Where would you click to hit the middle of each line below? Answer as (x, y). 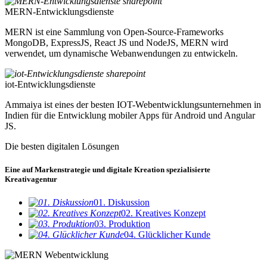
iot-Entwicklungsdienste (50, 84)
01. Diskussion (122, 203)
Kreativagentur (31, 179)
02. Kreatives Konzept (163, 213)
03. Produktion (122, 224)
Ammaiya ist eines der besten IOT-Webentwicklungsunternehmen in (133, 104)
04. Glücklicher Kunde (167, 235)
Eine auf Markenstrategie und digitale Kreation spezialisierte (108, 169)
